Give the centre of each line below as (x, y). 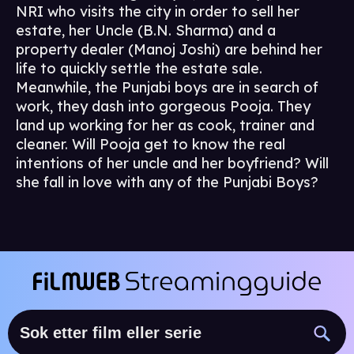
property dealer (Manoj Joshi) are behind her (169, 50)
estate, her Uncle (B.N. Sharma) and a (146, 31)
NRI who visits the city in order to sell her (158, 12)
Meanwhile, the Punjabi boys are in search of (167, 88)
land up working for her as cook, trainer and (165, 126)
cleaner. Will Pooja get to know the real (151, 145)
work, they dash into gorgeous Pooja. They (163, 107)
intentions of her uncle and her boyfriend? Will (172, 164)
